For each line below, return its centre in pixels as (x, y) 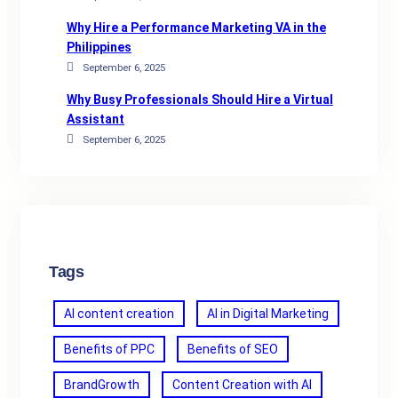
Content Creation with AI (242, 385)
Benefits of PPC (109, 349)
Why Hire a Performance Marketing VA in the (196, 28)
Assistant (96, 119)
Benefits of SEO (233, 349)
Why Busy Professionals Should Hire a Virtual (200, 99)
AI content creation (119, 314)
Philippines (99, 47)
